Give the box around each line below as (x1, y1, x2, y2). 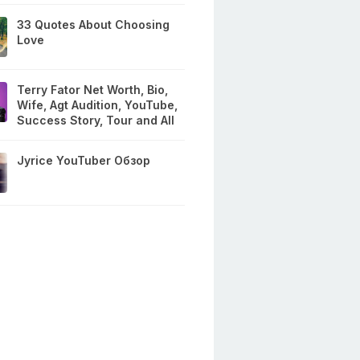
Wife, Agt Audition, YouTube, (17, 98, 178, 112)
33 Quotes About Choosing (17, 18, 170, 32)
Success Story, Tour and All (17, 113, 175, 128)
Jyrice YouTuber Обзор (17, 153, 151, 168)
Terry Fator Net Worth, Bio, (17, 83, 169, 97)
